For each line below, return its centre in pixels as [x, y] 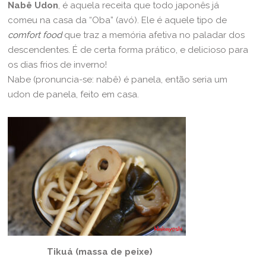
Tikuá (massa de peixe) [100, 252]
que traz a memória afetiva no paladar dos [153, 35]
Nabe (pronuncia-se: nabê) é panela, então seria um [118, 80]
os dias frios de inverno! [58, 65]
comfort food [35, 35]
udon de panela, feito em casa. [74, 95]
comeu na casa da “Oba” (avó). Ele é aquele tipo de [118, 20]
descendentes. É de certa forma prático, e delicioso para [128, 50]
